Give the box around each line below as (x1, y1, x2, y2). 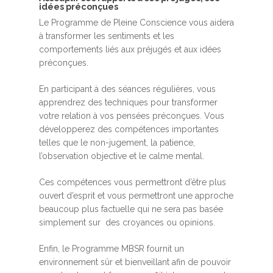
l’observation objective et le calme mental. (39, 151, 204, 161)
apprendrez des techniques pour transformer (39, 97, 218, 108)
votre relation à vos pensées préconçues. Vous (39, 111, 224, 121)
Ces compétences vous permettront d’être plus (39, 177, 226, 188)
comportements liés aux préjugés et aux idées (39, 44, 221, 55)
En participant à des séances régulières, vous (39, 84, 216, 94)
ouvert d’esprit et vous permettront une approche (39, 191, 233, 201)
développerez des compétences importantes (39, 124, 219, 135)
